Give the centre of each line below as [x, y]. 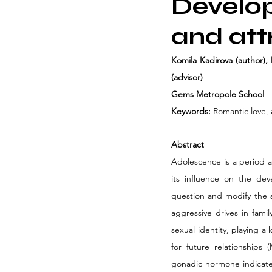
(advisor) [187, 77]
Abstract [188, 144]
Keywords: [191, 111]
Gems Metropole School [218, 94]
